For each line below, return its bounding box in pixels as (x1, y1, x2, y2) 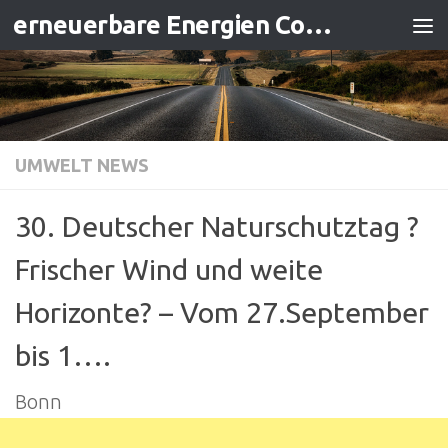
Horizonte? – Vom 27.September (15, 295, 429, 328)
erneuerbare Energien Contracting (304, 11, 332, 39)
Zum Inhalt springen (27, 19, 220, 43)
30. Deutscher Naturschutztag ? (15, 209, 419, 242)
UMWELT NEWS (15, 154, 149, 175)
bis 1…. (15, 338, 111, 371)
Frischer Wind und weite (15, 252, 323, 285)
